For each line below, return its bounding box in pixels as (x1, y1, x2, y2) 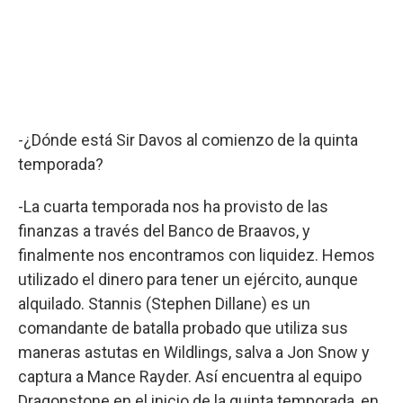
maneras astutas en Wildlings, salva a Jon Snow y (18, 342, 370, 362)
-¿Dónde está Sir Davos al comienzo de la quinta (18, 130, 358, 149)
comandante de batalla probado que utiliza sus (18, 318, 348, 337)
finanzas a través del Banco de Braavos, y (18, 220, 310, 240)
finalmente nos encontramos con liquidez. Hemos (18, 245, 375, 264)
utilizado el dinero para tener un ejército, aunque (18, 269, 358, 289)
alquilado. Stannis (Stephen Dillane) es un (18, 293, 310, 313)
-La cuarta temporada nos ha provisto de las (18, 196, 328, 216)
